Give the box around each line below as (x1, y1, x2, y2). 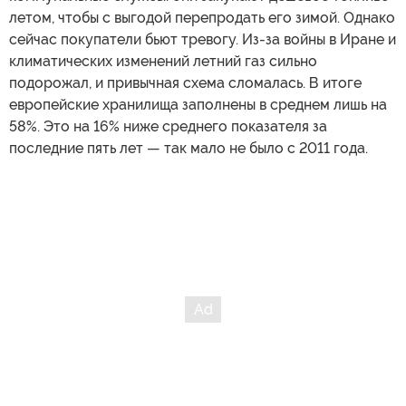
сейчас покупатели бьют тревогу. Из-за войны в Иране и (9, 30, 396, 48)
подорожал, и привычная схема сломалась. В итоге (9, 73, 362, 92)
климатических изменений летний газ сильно (9, 52, 317, 70)
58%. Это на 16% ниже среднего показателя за (9, 117, 327, 135)
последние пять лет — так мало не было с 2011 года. (9, 139, 368, 157)
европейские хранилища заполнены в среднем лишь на (9, 95, 387, 113)
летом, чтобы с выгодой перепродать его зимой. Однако (9, 8, 395, 26)
